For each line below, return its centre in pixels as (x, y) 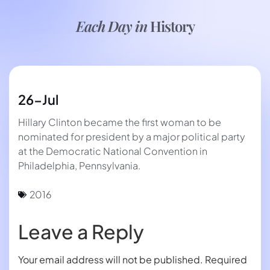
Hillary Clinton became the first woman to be (120, 122)
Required (226, 260)
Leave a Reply (81, 232)
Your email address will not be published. (111, 260)
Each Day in (113, 26)
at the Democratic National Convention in (113, 151)
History (172, 26)
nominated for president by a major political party (132, 137)
